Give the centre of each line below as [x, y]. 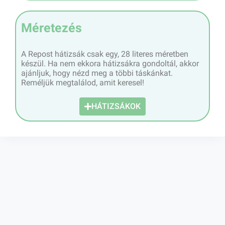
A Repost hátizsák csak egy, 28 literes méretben [105, 54]
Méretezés [51, 28]
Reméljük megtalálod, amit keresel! [83, 82]
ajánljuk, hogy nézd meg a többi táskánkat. [97, 73]
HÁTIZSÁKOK [116, 106]
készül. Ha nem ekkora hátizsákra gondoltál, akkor [110, 63]
